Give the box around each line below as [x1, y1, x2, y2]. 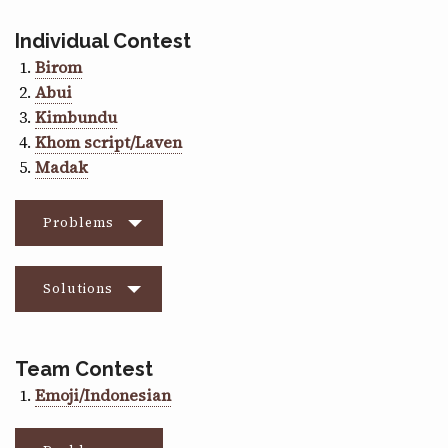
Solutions [43, 279, 113, 297]
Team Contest [15, 356, 153, 381]
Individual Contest [15, 28, 191, 53]
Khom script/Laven [35, 130, 182, 153]
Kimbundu [35, 105, 117, 128]
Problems [43, 213, 114, 231]
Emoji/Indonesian [35, 383, 171, 406]
